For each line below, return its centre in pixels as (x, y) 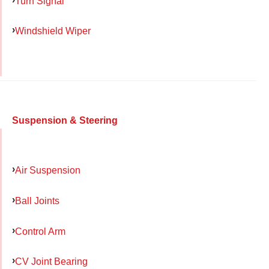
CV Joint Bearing (51, 261)
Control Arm (40, 231)
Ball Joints (37, 200)
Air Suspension (48, 170)
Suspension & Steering (65, 121)
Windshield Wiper (53, 31)
